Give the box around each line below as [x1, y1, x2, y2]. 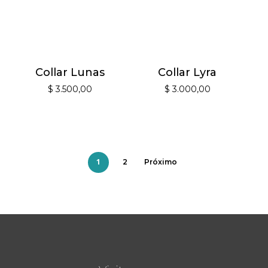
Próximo [144, 157, 177, 166]
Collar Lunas [35, 65, 105, 79]
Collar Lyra [158, 65, 217, 79]
